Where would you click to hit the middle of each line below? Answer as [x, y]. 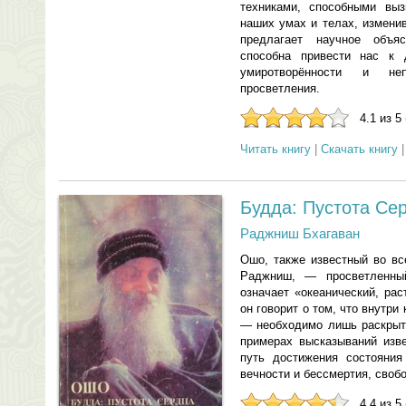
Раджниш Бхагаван [300, 233]
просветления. [280, 88]
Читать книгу [275, 149]
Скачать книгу [359, 149]
